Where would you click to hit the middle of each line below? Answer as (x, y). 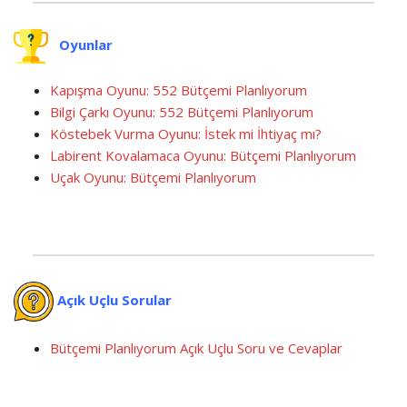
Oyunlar (86, 45)
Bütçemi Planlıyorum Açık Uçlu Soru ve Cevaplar (196, 348)
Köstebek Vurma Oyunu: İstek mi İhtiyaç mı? (186, 134)
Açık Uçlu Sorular (114, 300)
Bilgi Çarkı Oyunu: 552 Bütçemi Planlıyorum (182, 112)
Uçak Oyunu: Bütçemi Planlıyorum (153, 178)
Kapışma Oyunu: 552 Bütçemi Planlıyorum (179, 90)
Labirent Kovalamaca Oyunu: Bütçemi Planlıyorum (203, 156)
